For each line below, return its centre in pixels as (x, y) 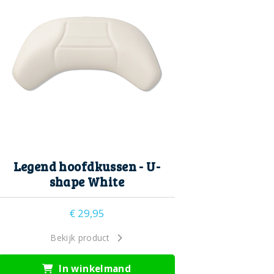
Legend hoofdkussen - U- (87, 166)
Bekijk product (80, 237)
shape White (87, 181)
